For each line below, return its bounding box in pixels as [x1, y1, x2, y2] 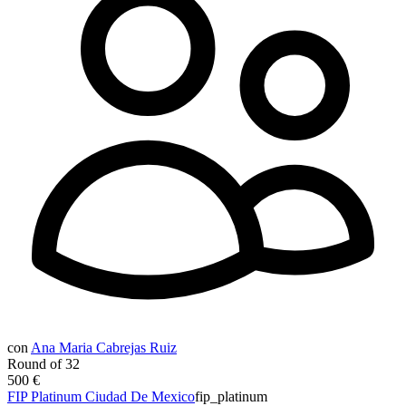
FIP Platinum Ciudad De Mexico [7, 388, 195, 404]
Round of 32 [7, 355, 80, 372]
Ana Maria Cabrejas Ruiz [31, 339, 177, 355]
